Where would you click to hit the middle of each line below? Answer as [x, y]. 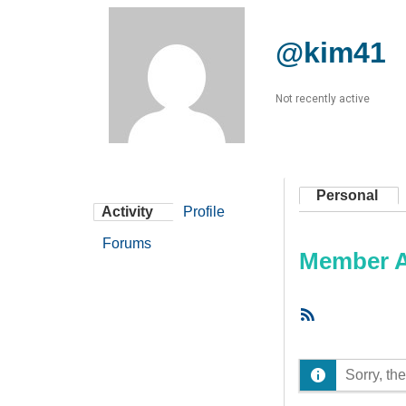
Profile [204, 212]
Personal [347, 196]
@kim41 [331, 53]
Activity [127, 212]
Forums [127, 244]
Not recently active [323, 98]
